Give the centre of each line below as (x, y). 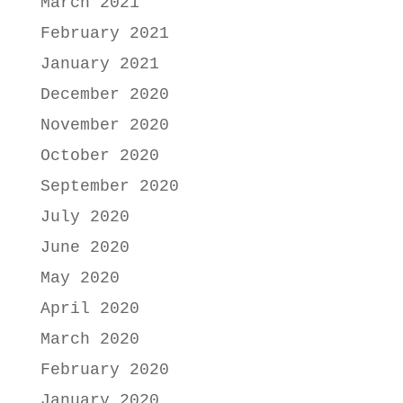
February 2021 (104, 34)
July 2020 (85, 217)
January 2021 (99, 64)
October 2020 (99, 156)
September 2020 (109, 187)
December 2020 (104, 95)
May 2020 (80, 278)
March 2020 (90, 340)
